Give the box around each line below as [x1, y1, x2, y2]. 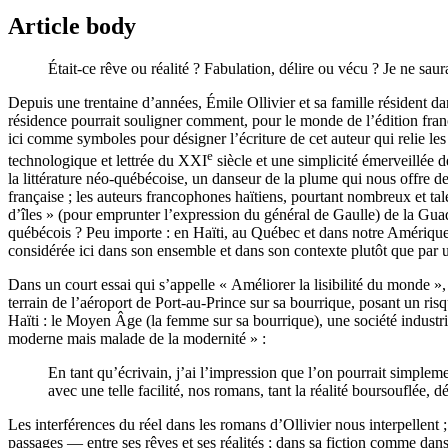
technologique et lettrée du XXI [8, 151, 207, 169]
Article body [8, 12, 136, 39]
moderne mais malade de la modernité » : [8, 329, 266, 347]
